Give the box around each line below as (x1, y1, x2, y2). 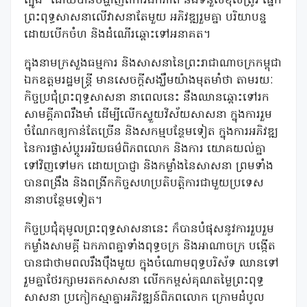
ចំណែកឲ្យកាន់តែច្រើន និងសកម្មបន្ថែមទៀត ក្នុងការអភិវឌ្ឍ (24, 124, 278, 141)
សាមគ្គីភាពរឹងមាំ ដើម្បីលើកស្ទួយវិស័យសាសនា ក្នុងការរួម (24, 107, 272, 124)
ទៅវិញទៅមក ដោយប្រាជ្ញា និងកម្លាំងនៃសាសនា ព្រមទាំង (24, 158, 273, 175)
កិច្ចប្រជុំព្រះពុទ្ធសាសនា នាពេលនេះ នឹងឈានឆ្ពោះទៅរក (24, 90, 269, 107)
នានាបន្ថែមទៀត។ (24, 193, 102, 210)
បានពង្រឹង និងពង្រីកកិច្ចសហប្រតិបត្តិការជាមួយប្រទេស (24, 175, 264, 193)
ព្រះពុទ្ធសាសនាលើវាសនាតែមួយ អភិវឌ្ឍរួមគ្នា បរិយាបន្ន (24, 10, 267, 27)
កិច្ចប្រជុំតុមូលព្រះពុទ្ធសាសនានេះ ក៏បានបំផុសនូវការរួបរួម (24, 221, 274, 238)
